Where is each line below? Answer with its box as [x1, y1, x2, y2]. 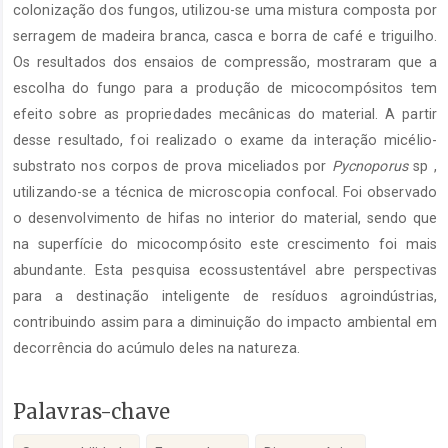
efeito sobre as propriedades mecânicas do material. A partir [13, 105, 437, 122]
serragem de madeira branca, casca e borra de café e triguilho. [13, 27, 437, 44]
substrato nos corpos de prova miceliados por [13, 157, 332, 174]
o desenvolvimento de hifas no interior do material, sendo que [13, 209, 437, 226]
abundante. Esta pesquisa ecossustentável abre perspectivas [13, 261, 437, 278]
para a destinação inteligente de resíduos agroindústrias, [13, 287, 437, 304]
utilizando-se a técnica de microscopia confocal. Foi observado [13, 183, 437, 200]
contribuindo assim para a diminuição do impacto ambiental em [13, 313, 437, 330]
